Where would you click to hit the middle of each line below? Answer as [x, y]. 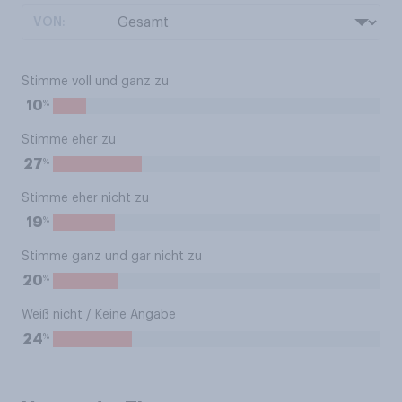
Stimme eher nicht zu [85, 198]
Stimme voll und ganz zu [95, 82]
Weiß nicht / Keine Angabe [99, 315]
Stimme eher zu [69, 140]
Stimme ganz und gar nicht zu [112, 257]
